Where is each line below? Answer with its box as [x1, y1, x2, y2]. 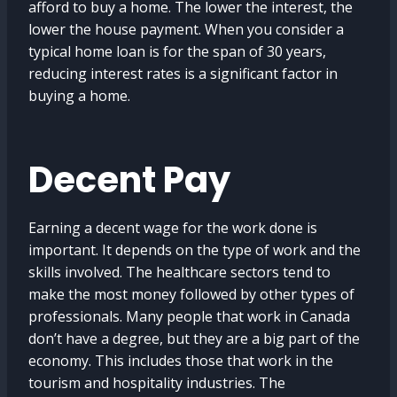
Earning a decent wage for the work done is [28, 218, 317, 237]
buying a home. [28, 86, 130, 105]
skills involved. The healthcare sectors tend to [28, 262, 331, 282]
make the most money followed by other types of [28, 284, 354, 304]
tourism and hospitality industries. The [28, 373, 285, 393]
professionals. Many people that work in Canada [28, 307, 350, 326]
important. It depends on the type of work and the [28, 240, 361, 260]
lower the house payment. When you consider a [28, 19, 344, 39]
